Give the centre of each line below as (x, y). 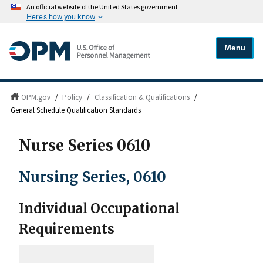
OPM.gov (36, 97)
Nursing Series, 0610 (92, 177)
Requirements (67, 229)
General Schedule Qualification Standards (76, 110)
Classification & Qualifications (142, 97)
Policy (73, 97)
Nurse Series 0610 (85, 146)
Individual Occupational (99, 209)
